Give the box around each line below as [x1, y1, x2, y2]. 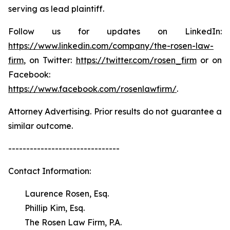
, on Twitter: [24, 55, 76, 65]
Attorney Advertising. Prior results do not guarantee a [8, 106, 222, 117]
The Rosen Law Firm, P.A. [8, 217, 122, 227]
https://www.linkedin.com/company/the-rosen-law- [8, 41, 214, 51]
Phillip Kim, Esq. [8, 203, 85, 213]
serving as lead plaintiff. [8, 4, 104, 14]
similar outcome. [8, 121, 73, 131]
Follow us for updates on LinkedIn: [8, 26, 222, 36]
